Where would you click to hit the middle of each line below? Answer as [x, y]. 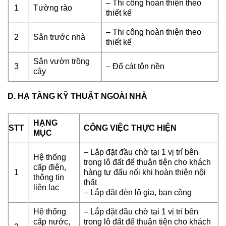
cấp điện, [50, 167]
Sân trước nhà [59, 37]
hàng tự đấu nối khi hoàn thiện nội [145, 173]
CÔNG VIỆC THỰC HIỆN [130, 128]
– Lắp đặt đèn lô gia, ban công [138, 193]
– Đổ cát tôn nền [135, 67]
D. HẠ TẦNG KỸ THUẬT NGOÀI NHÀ [77, 96]
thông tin [49, 178]
